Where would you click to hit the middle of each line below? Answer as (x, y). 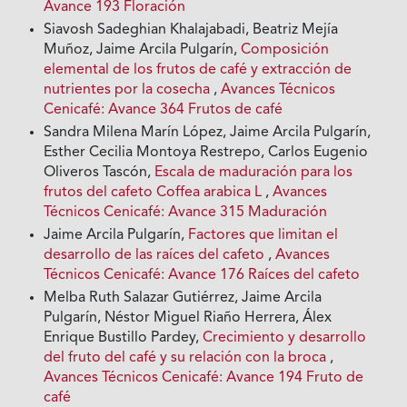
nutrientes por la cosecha (129, 90)
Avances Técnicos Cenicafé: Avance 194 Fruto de (204, 378)
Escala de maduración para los (254, 173)
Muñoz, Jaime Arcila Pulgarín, (143, 50)
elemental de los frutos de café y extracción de (198, 70)
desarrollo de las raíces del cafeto (156, 256)
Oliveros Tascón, (99, 173)
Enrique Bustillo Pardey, (124, 338)
